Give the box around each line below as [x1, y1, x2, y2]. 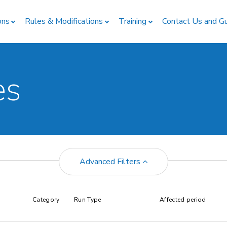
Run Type [74, 196, 101, 204]
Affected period [160, 196, 206, 204]
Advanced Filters [80, 156, 142, 167]
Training [119, 16, 147, 27]
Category [32, 196, 60, 204]
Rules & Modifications [25, 16, 103, 27]
